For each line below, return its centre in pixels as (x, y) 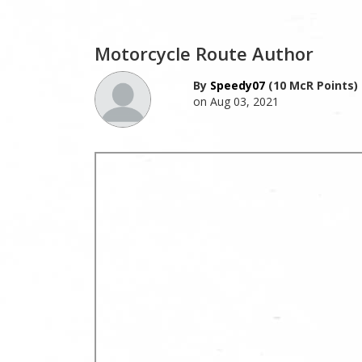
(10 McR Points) (311, 85)
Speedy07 (237, 85)
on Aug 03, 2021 (236, 101)
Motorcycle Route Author (204, 53)
